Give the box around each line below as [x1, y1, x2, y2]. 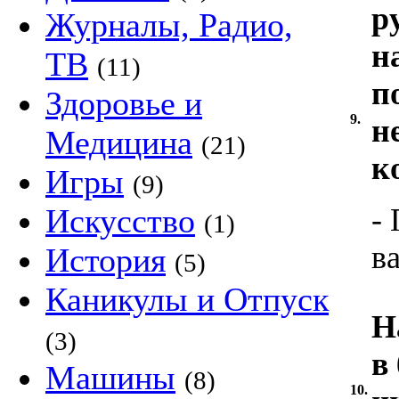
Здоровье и [45, 85, 202, 122]
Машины [45, 359, 175, 396]
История [45, 241, 166, 279]
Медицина [45, 124, 192, 161]
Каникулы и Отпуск [45, 281, 329, 318]
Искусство [45, 202, 195, 240]
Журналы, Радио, [45, 6, 293, 44]
